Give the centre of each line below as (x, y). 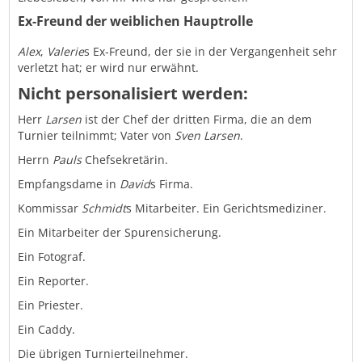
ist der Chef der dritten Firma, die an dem (197, 120)
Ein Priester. (51, 305)
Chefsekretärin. (125, 160)
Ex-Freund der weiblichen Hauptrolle (136, 21)
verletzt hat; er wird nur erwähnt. (109, 68)
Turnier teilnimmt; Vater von (97, 136)
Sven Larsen (208, 136)
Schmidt (104, 208)
